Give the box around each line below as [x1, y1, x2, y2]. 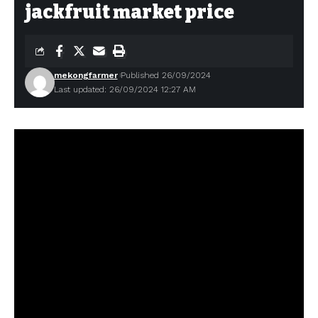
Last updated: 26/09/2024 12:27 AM [53, 84, 196, 94]
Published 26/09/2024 [120, 70, 211, 80]
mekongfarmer [53, 70, 118, 80]
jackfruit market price [25, 1, 234, 23]
